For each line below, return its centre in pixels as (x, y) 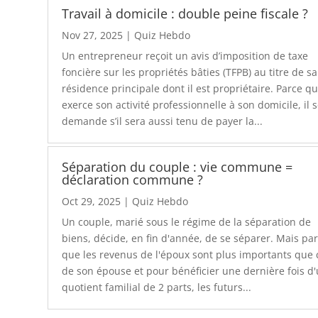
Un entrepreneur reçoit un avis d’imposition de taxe (185, 55)
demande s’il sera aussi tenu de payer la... (163, 121)
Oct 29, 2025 (92, 202)
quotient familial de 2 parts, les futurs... (157, 287)
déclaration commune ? (133, 180)
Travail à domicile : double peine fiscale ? (185, 13)
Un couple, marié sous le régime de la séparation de (187, 222)
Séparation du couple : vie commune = (177, 167)
